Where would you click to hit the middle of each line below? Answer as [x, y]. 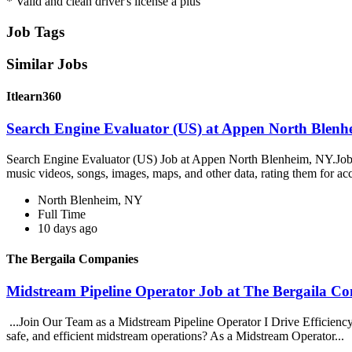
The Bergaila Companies [72, 259]
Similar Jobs [47, 64]
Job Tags [35, 31]
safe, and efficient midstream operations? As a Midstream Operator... [177, 336]
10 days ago [68, 228]
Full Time [62, 214]
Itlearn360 [34, 96]
